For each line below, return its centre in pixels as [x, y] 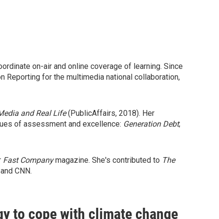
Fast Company [28, 160]
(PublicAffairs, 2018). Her [111, 113]
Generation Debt [151, 124]
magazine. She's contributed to [108, 160]
